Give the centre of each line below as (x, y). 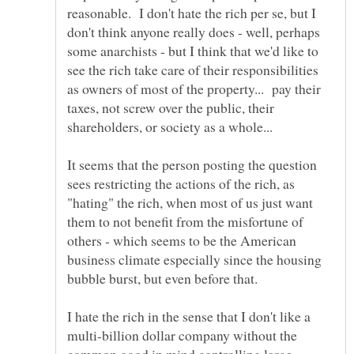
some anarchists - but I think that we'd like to (193, 51)
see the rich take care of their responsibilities (193, 70)
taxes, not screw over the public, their (171, 108)
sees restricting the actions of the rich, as (181, 184)
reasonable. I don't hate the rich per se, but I (192, 13)
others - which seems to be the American (182, 241)
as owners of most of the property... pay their (194, 89)
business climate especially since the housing (194, 260)
